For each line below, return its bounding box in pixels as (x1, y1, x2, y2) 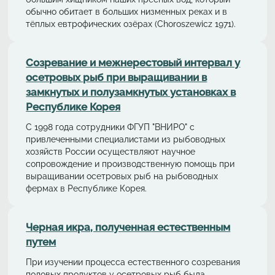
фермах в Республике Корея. (26, 183, 147, 194)
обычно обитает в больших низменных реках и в (26, 6, 228, 17)
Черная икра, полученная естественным (26, 220, 231, 233)
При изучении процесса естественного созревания (26, 257, 241, 268)
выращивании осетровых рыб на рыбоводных (26, 171, 219, 182)
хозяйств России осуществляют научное (26, 146, 196, 157)
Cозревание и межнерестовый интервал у (26, 56, 241, 69)
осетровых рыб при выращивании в (26, 71, 207, 83)
